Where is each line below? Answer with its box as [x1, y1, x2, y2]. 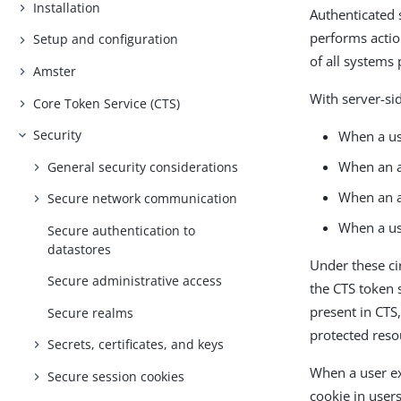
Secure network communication [47, 190, 238, 208]
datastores [47, 240, 112, 258]
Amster [33, 62, 77, 80]
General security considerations [47, 158, 239, 175]
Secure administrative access [47, 272, 223, 290]
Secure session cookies [47, 367, 185, 385]
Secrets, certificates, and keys [47, 336, 225, 354]
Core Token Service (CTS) [33, 94, 181, 112]
